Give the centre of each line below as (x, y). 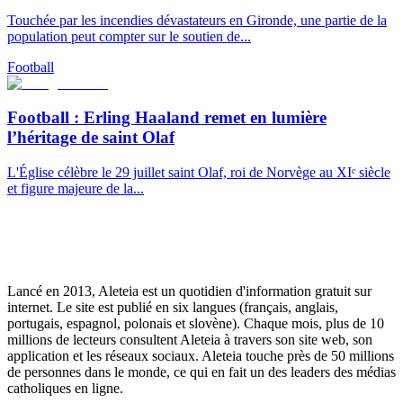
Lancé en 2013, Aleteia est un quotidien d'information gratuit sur (189, 291)
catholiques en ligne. (65, 389)
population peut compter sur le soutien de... (129, 36)
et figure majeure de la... (76, 189)
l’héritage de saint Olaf (91, 138)
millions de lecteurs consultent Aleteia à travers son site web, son (190, 340)
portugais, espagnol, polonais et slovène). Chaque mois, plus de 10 (196, 324)
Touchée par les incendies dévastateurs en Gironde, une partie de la (197, 20)
